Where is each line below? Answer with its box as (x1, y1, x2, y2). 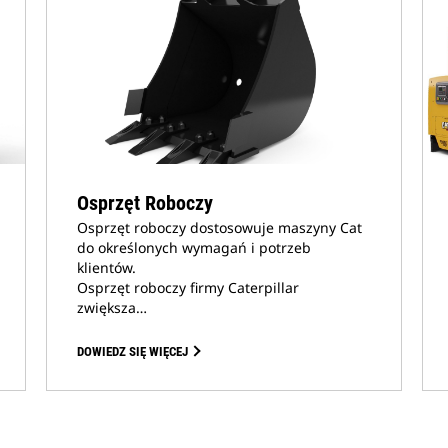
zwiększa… (76, 298, 147, 317)
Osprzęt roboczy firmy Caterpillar (76, 278, 299, 297)
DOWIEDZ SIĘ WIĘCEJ (76, 344, 188, 359)
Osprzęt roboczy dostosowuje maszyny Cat (76, 218, 362, 237)
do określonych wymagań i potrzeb (76, 238, 311, 257)
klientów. (76, 258, 136, 277)
